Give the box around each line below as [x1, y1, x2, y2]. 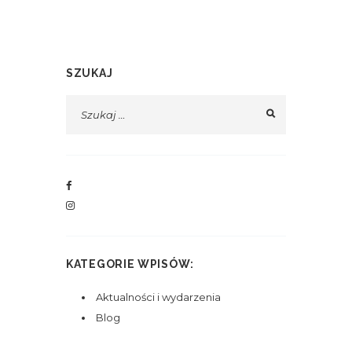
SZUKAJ [66, 66, 113, 79]
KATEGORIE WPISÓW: [66, 258, 194, 271]
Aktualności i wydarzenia [95, 290, 221, 303]
